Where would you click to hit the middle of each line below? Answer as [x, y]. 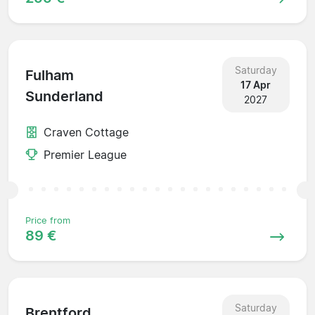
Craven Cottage [86, 132]
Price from [48, 220]
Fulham [50, 76]
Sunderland [64, 97]
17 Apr [256, 84]
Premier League [85, 154]
